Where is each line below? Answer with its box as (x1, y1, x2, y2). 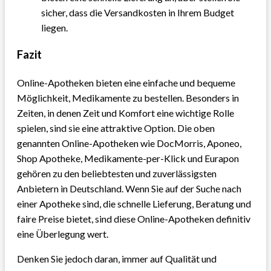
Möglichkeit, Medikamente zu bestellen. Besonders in (17, 92, 239, 104)
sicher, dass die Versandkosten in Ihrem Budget (41, 6, 234, 18)
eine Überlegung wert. (17, 228, 108, 240)
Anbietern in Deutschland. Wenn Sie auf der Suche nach (17, 183, 241, 195)
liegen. (41, 21, 68, 33)
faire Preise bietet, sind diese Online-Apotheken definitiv (17, 213, 250, 225)
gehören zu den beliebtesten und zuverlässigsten (17, 168, 217, 180)
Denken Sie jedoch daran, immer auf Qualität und (17, 253, 217, 265)
